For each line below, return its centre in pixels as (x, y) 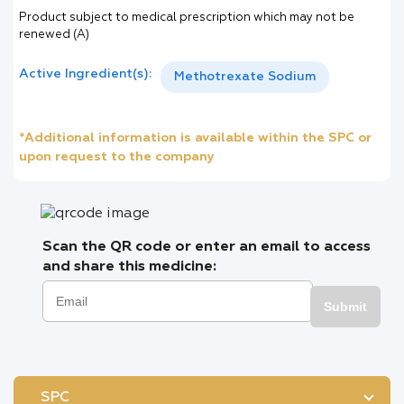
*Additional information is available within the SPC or (195, 138)
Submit (345, 307)
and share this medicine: (129, 267)
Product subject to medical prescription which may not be (187, 18)
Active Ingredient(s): (85, 74)
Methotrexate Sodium (245, 77)
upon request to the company (117, 157)
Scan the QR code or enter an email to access (207, 247)
